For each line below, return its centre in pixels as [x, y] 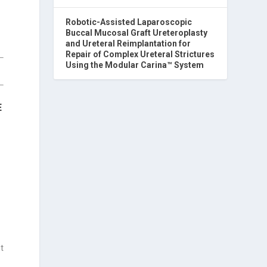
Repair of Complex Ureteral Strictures [140, 54]
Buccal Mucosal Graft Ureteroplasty [137, 33]
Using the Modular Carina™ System [135, 65]
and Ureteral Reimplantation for [128, 44]
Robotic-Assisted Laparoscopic [129, 22]
